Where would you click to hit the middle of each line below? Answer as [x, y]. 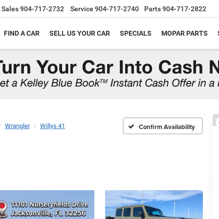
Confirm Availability [167, 127]
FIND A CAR [22, 33]
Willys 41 [53, 126]
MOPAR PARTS [185, 33]
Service [82, 9]
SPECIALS [136, 33]
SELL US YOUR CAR [80, 33]
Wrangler [17, 126]
